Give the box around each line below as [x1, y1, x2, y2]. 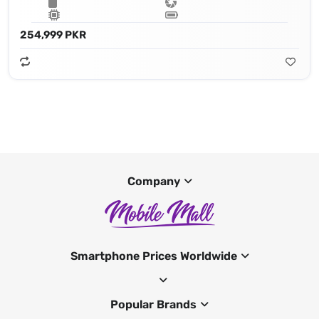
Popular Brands [110, 297, 197, 311]
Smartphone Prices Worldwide [70, 249, 237, 263]
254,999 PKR [20, 28, 86, 41]
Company [127, 174, 180, 188]
